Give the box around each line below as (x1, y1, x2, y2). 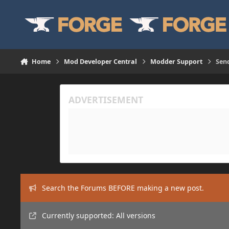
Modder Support (150, 57, 203, 66)
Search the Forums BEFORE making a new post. (41, 182, 204, 193)
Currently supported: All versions (41, 211, 155, 221)
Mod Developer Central (64, 57, 138, 66)
